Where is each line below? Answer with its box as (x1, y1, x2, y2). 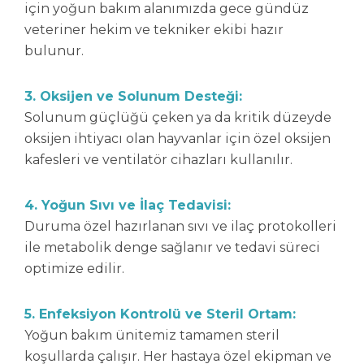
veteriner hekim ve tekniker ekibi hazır (24, 22, 284, 37)
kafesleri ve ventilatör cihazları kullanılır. (24, 152, 292, 167)
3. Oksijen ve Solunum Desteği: (24, 89, 242, 104)
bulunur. (24, 43, 84, 58)
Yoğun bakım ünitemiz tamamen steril (24, 327, 279, 343)
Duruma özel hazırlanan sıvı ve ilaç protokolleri (24, 219, 336, 234)
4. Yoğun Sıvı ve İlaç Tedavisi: (24, 197, 231, 213)
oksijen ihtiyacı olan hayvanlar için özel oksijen (24, 131, 331, 146)
